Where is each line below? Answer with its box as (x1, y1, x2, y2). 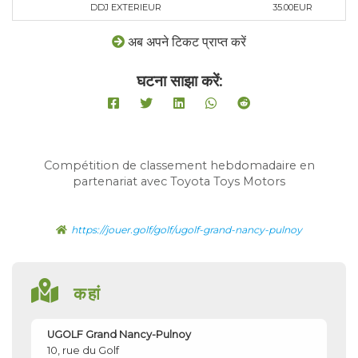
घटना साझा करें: (136, 71, 222, 91)
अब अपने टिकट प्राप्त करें (128, 34, 246, 50)
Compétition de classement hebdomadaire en (43, 158, 315, 173)
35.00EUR (272, 2, 312, 14)
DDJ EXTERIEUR (90, 2, 161, 14)
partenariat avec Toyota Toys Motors (73, 174, 285, 189)
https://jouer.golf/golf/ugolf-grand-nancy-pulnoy (71, 224, 302, 237)
